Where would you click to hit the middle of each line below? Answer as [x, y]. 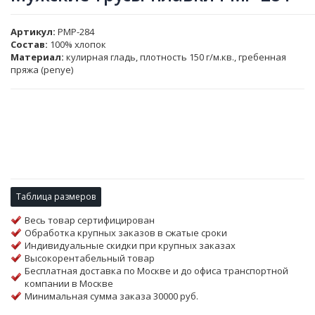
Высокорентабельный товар [90, 258]
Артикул [32, 32]
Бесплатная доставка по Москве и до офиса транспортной [156, 271]
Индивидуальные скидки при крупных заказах [130, 246]
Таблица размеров [56, 197]
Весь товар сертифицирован [90, 220]
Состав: [29, 45]
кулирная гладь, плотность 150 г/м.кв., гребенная [176, 57]
